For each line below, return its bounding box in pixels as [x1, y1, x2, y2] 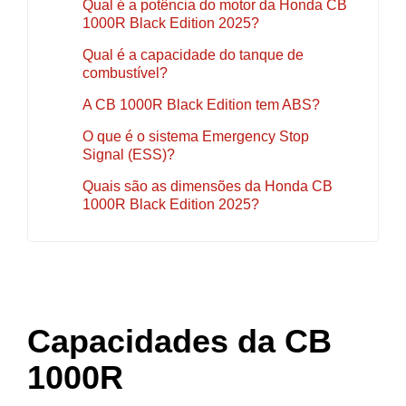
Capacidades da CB [27, 322, 332, 360]
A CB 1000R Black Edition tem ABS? [82, 96, 320, 112]
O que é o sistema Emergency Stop [82, 128, 309, 144]
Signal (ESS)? [82, 146, 175, 162]
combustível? [82, 64, 168, 81]
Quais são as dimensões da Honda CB [82, 178, 333, 194]
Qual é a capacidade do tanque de [82, 46, 304, 63]
